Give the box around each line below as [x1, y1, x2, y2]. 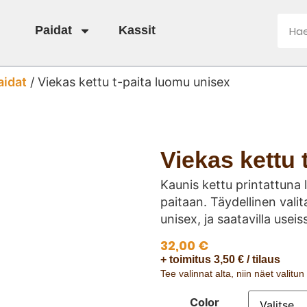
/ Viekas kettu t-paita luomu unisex [27, 75, 230, 89]
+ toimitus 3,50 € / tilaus [160, 253, 280, 265]
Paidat [34, 23, 72, 37]
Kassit [118, 23, 156, 37]
